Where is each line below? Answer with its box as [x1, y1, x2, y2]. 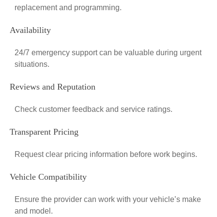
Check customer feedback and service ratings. [15, 105, 172, 113]
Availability [10, 25, 51, 35]
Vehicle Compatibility [10, 172, 87, 182]
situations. [15, 60, 49, 68]
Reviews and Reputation [10, 82, 95, 92]
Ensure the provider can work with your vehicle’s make [15, 195, 201, 203]
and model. [15, 207, 53, 215]
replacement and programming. [15, 3, 122, 12]
